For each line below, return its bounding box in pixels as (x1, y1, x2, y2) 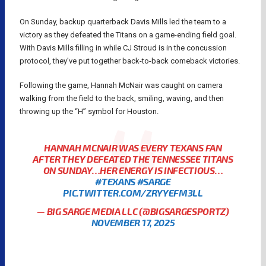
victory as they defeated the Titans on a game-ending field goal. (20, 30, 236, 39)
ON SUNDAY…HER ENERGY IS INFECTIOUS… (43, 164, 223, 176)
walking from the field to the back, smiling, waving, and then (20, 94, 224, 103)
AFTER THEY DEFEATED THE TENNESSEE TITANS (33, 153, 233, 164)
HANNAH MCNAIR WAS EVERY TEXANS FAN (44, 141, 222, 153)
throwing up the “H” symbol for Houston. (20, 107, 159, 116)
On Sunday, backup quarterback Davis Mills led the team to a (20, 17, 226, 26)
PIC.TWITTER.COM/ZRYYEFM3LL (63, 186, 203, 198)
